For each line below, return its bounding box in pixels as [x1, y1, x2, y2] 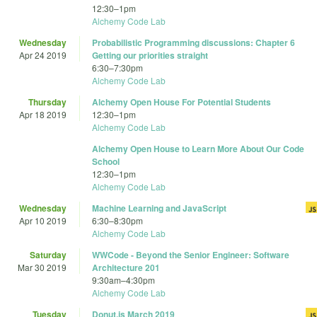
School [92, 155, 120, 168]
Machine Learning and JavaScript [92, 202, 226, 215]
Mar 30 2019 [18, 261, 67, 274]
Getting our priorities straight [92, 49, 208, 62]
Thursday [28, 96, 67, 109]
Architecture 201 [92, 261, 160, 275]
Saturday [30, 248, 67, 262]
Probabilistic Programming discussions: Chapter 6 [92, 36, 295, 50]
